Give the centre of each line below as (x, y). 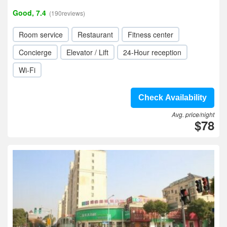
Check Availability (173, 98)
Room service (41, 34)
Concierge (35, 52)
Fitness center (150, 34)
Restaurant (95, 34)
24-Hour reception (152, 52)
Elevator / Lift (87, 52)
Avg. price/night (193, 114)
